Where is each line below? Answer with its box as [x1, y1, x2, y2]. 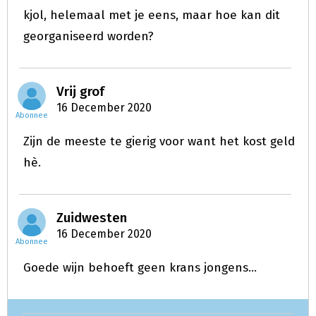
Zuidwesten [56, 209, 127, 226]
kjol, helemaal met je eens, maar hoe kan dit [23, 8, 280, 23]
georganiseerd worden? [23, 29, 154, 44]
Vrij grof [56, 83, 104, 99]
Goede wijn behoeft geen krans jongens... [23, 260, 257, 275]
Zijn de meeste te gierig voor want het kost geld [23, 134, 295, 149]
